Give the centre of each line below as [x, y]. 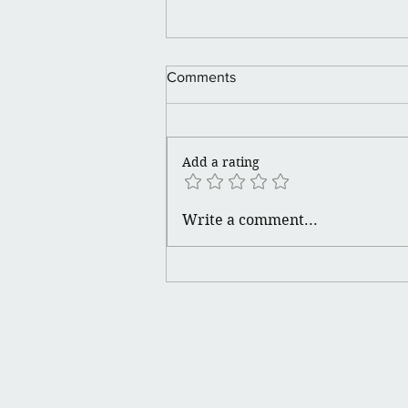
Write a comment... [250, 219]
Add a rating [221, 162]
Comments [201, 76]
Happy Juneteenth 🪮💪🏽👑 [290, 68]
